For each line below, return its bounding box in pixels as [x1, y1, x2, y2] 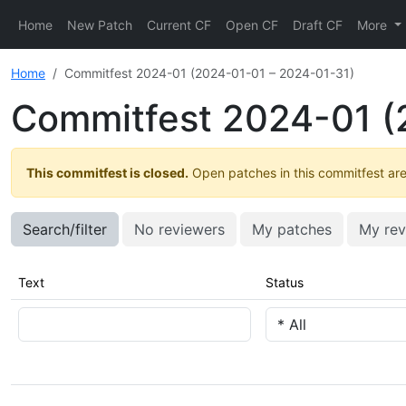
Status [266, 275, 304, 290]
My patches [252, 220, 332, 238]
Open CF [226, 16, 278, 33]
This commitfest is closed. [26, 165, 188, 180]
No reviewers [134, 220, 225, 238]
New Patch [67, 16, 132, 33]
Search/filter [23, 220, 107, 238]
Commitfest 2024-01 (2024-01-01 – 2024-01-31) [64, 65, 354, 81]
